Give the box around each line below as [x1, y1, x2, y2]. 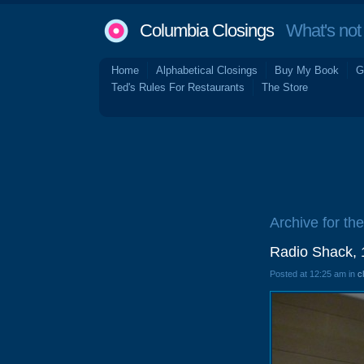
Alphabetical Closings [156, 64, 258, 76]
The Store [262, 81, 308, 93]
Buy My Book [275, 64, 339, 76]
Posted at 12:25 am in [270, 269, 357, 279]
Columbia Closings [140, 20, 274, 41]
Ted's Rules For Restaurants [111, 81, 245, 93]
